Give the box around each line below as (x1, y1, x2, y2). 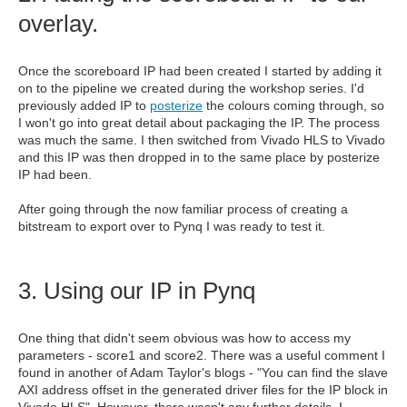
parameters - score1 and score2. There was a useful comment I (18, 348, 385, 362)
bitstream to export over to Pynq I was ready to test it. (18, 219, 325, 233)
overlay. (18, 10, 98, 37)
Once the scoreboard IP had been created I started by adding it (18, 64, 382, 78)
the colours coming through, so (203, 98, 384, 113)
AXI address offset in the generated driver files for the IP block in (18, 382, 388, 397)
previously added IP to (18, 98, 150, 113)
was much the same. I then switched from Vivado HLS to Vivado (18, 133, 385, 147)
